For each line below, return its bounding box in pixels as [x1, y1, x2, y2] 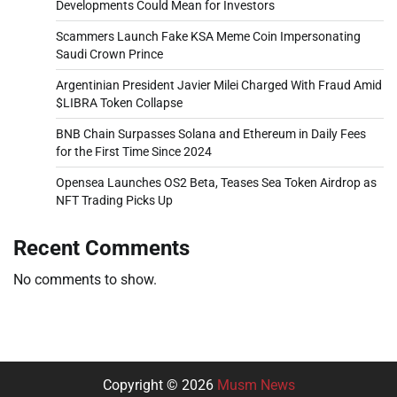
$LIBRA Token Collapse [56, 95, 183, 110]
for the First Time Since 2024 [56, 144, 212, 159]
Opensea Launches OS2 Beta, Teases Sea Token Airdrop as [56, 175, 377, 190]
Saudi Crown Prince [56, 46, 163, 61]
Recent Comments [13, 235, 190, 261]
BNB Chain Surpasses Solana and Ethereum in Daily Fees [56, 126, 366, 141]
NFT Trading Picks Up [56, 192, 173, 207]
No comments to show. [13, 270, 157, 288]
